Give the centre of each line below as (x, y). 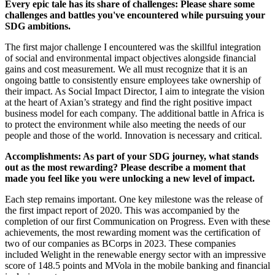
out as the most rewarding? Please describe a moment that (125, 167)
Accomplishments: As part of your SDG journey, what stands (132, 156)
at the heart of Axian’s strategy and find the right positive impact (128, 102)
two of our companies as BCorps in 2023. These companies (120, 243)
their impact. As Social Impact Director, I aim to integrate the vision (135, 91)
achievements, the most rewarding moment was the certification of (133, 232)
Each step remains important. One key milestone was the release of (134, 199)
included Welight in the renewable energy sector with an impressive (135, 254)
